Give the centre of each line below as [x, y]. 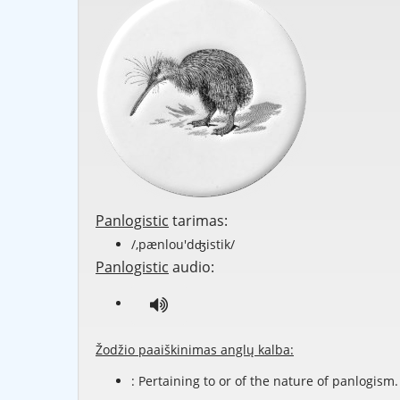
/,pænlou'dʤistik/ [183, 245]
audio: [192, 267]
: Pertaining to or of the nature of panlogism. [265, 381]
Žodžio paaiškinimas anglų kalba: [195, 350]
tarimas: [198, 221]
